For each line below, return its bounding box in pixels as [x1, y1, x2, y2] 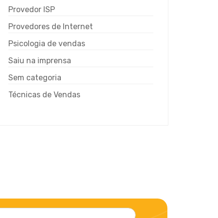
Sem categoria [8, 73, 61, 82]
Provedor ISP [8, 5, 55, 14]
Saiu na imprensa [8, 56, 71, 65]
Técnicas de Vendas [8, 90, 80, 99]
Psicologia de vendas [8, 39, 85, 48]
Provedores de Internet [8, 22, 93, 31]
